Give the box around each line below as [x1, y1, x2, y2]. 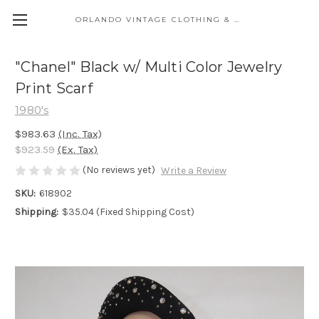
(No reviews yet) [83, 163, 155, 176]
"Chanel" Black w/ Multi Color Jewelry [15, 58, 283, 76]
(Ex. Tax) [58, 142, 98, 156]
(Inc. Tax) [58, 127, 102, 140]
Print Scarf [15, 80, 93, 98]
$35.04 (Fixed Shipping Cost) [61, 206, 194, 219]
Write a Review [160, 164, 226, 177]
